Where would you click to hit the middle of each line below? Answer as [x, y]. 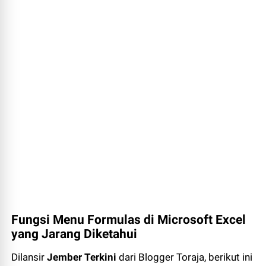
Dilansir [29, 257]
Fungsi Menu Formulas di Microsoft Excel [129, 220]
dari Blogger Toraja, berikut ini [186, 257]
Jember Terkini [83, 257]
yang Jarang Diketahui [75, 234]
